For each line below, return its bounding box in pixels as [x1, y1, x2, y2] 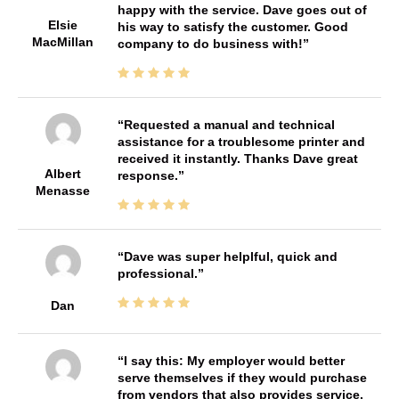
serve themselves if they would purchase [117, 370, 367, 386]
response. [117, 168, 178, 183]
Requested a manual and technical [123, 118, 335, 133]
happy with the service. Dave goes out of [117, 3, 367, 18]
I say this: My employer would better [123, 354, 345, 369]
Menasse [36, 183, 91, 199]
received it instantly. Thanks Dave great [117, 151, 358, 167]
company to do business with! [117, 37, 303, 52]
